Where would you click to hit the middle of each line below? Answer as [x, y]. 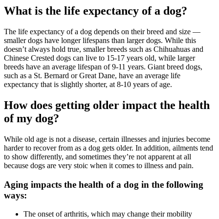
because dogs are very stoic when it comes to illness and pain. [100, 165]
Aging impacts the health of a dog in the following [104, 184]
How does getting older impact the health [107, 105]
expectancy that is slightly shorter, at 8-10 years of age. [89, 85]
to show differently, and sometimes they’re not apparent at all [98, 156]
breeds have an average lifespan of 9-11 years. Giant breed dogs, [103, 67]
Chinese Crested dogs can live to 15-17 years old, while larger [99, 58]
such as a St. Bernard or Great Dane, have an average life [92, 76]
